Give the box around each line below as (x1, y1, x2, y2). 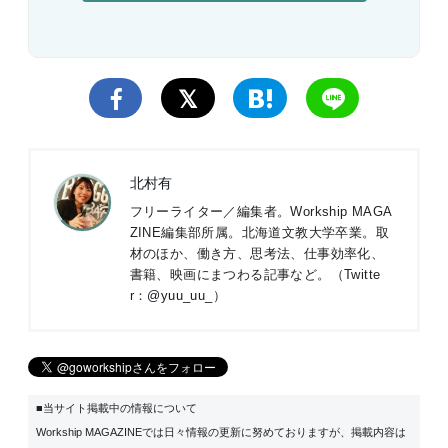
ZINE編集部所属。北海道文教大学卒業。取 (129, 225, 389, 241)
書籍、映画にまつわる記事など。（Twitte (129, 267, 381, 283)
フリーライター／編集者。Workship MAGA (129, 204, 393, 220)
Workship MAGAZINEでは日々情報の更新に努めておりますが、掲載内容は (36, 425, 406, 438)
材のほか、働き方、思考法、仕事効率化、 (129, 246, 385, 262)
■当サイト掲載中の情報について (36, 401, 197, 414)
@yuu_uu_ (147, 288, 213, 304)
